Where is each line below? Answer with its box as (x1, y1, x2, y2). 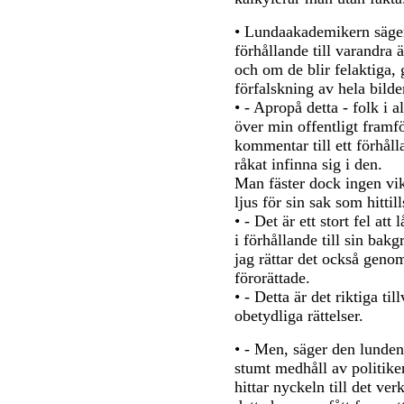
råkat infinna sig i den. (234, 155, 382, 173)
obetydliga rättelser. (234, 307, 363, 325)
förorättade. (234, 269, 310, 287)
